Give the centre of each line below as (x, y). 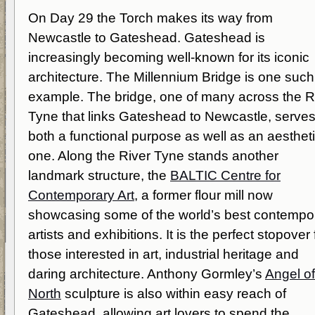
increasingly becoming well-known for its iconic (169, 57)
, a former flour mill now (204, 195)
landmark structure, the (99, 175)
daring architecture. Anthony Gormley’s (147, 274)
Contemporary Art (81, 195)
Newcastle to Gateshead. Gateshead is (147, 38)
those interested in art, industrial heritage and (163, 254)
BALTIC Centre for (225, 175)
